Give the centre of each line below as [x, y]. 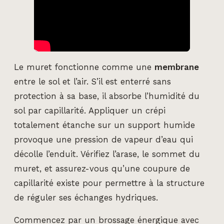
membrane [177, 67]
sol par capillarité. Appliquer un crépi [90, 110]
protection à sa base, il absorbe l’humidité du [107, 96]
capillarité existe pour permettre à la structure [109, 183]
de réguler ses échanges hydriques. [86, 197]
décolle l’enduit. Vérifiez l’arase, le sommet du [107, 154]
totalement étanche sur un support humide [104, 125]
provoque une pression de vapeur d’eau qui [103, 139]
